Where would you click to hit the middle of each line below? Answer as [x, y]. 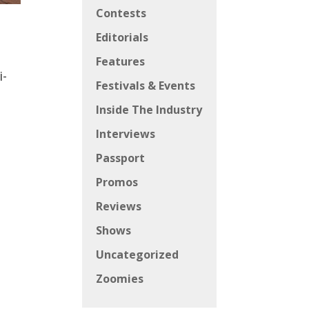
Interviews [126, 134]
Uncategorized [138, 255]
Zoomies [120, 279]
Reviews [119, 207]
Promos [117, 182]
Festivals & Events [146, 86]
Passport [121, 158]
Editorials [122, 38]
